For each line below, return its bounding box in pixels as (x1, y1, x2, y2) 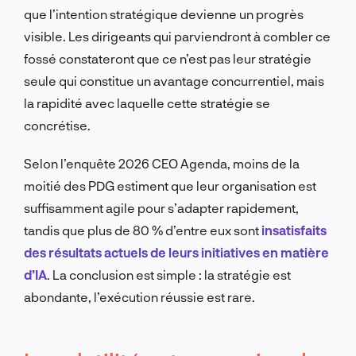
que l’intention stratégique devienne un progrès (24, 6, 304, 21)
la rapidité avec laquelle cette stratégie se (24, 95, 270, 110)
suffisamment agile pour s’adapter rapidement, (24, 199, 299, 215)
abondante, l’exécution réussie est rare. (24, 288, 255, 304)
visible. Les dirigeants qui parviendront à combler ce (24, 28, 331, 44)
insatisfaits (261, 222, 327, 238)
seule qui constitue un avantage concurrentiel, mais (24, 72, 324, 88)
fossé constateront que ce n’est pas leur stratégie (24, 50, 311, 66)
